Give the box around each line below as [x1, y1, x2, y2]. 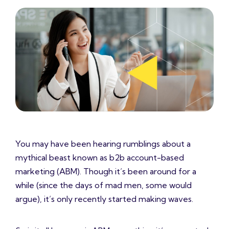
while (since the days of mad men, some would [15, 180, 192, 191]
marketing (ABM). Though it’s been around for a [15, 166, 196, 177]
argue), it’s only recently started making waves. [15, 194, 193, 204]
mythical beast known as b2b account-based [15, 152, 184, 163]
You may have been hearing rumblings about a [15, 139, 191, 149]
